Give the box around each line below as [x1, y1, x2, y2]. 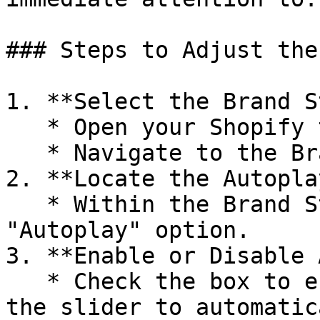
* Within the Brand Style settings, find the [6, 191, 46, 217]
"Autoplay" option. [6, 217, 250, 243]
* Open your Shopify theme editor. [6, 114, 46, 140]
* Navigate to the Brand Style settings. [6, 140, 46, 166]
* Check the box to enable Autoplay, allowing [6, 269, 46, 294]
